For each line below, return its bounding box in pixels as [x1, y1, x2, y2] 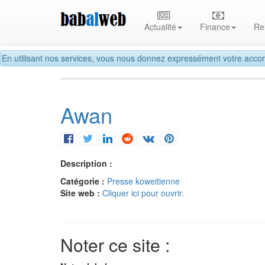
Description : [60, 157, 112, 170]
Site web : [60, 187, 102, 199]
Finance [200, 21, 231, 33]
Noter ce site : [60, 232, 170, 258]
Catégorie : [60, 175, 107, 188]
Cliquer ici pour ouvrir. [102, 187, 184, 199]
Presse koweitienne [107, 175, 180, 188]
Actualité [144, 21, 177, 33]
